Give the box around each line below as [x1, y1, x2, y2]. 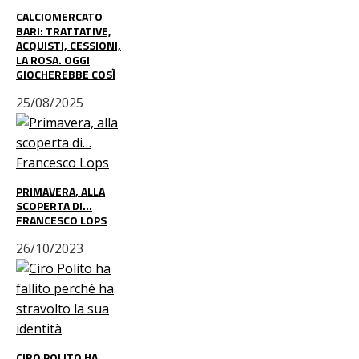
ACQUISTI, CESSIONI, [16, 37, 121, 54]
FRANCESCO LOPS [16, 212, 107, 228]
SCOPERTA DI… [16, 197, 92, 214]
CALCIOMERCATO [16, 8, 103, 25]
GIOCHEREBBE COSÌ [16, 66, 115, 83]
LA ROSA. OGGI [16, 51, 90, 68]
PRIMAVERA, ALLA [16, 183, 105, 200]
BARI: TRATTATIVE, [16, 22, 111, 39]
